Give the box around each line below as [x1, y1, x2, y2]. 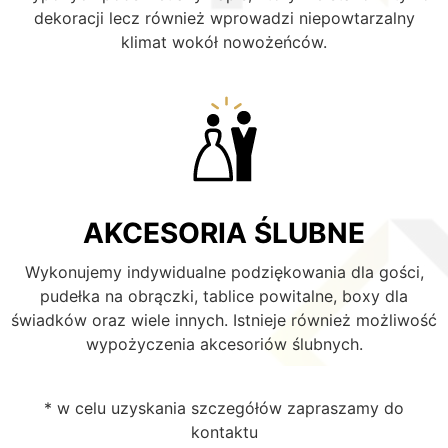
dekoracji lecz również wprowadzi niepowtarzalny [33, 8, 415, 29]
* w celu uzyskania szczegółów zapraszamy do [44, 398, 404, 419]
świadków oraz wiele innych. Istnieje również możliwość [11, 310, 437, 331]
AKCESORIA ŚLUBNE [83, 216, 365, 251]
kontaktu [190, 422, 258, 443]
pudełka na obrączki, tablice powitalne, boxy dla [40, 286, 408, 307]
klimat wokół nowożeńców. [121, 32, 327, 53]
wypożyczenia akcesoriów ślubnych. [85, 334, 363, 355]
